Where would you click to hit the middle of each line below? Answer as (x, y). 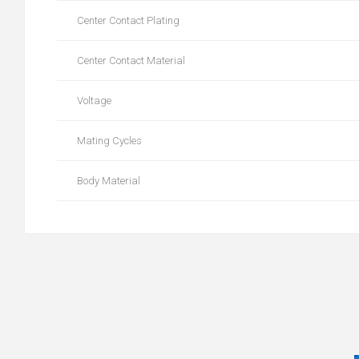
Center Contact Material (131, 60)
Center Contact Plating (128, 20)
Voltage (94, 100)
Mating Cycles (109, 140)
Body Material (109, 180)
